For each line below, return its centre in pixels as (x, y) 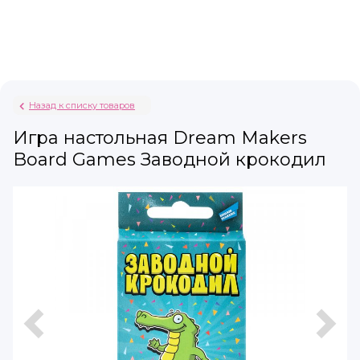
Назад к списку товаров (82, 105)
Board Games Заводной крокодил (170, 160)
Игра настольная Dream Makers (160, 138)
